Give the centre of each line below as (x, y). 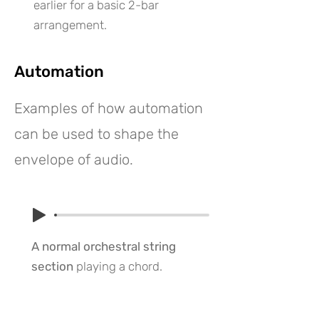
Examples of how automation (109, 108)
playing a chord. (118, 266)
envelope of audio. (74, 159)
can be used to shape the (96, 134)
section (52, 266)
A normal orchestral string (104, 246)
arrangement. (70, 25)
